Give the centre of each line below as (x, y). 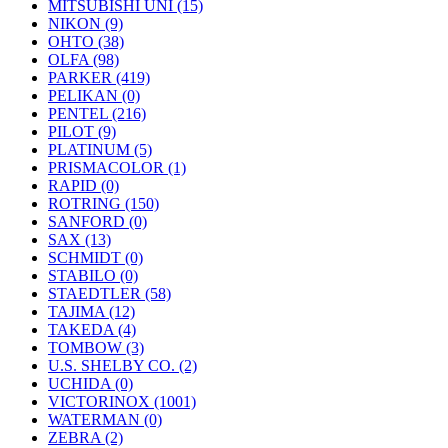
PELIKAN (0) (94, 95)
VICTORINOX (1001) (122, 401)
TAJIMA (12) (91, 311)
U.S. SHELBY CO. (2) (122, 365)
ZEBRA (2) (85, 437)
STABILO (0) (93, 275)
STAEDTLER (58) (109, 293)
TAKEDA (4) (92, 329)
